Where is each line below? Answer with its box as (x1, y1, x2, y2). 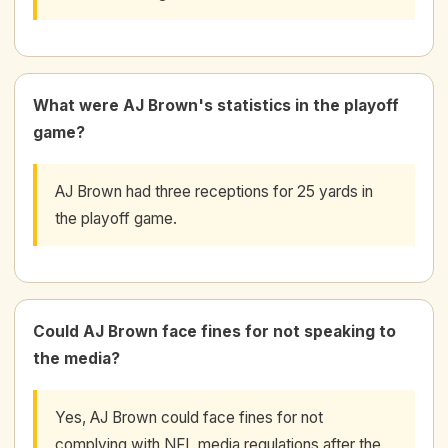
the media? (33, 348, 120, 368)
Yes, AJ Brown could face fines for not (55, 407, 323, 427)
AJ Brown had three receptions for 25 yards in (55, 181, 373, 201)
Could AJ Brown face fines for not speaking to (33, 321, 396, 341)
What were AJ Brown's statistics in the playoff (33, 95, 399, 115)
